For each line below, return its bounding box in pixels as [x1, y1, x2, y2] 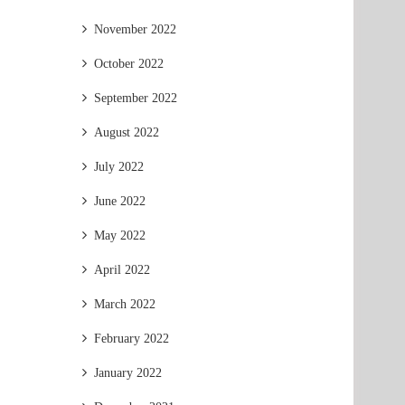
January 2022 [94, 366, 162, 380]
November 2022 [94, 23, 176, 36]
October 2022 [94, 57, 164, 71]
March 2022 [94, 297, 155, 311]
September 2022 [94, 91, 177, 105]
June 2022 [94, 194, 146, 208]
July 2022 [94, 160, 144, 174]
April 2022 [94, 263, 150, 277]
